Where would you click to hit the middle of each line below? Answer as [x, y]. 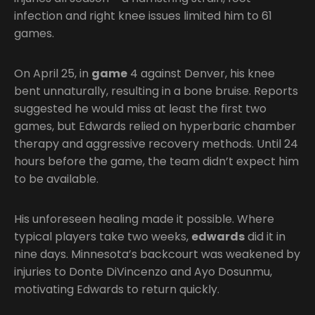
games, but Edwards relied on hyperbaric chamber [155, 126]
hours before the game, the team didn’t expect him [156, 161]
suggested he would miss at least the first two [140, 108]
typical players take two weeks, [103, 236]
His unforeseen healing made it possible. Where [144, 219]
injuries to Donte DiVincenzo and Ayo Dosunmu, [143, 271]
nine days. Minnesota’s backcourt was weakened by [157, 254]
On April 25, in [53, 73]
